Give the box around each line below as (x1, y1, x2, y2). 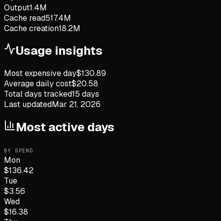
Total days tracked (4, 89, 72, 100)
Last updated (4, 99, 52, 110)
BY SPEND (4, 147, 34, 154)
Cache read (4, 12, 45, 23)
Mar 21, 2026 (52, 99, 101, 110)
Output (4, 2, 30, 13)
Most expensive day (4, 68, 76, 79)
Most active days (16, 119, 114, 135)
